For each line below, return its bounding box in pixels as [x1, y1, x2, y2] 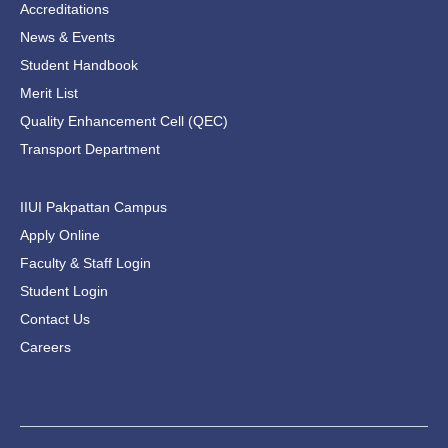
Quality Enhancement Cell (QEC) [20, 112, 228, 129]
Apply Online [20, 226, 100, 243]
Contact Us [20, 310, 90, 327]
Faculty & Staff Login [20, 254, 151, 271]
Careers [20, 338, 71, 355]
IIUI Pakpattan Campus [20, 198, 167, 215]
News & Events [20, 28, 115, 45]
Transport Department [20, 140, 160, 157]
